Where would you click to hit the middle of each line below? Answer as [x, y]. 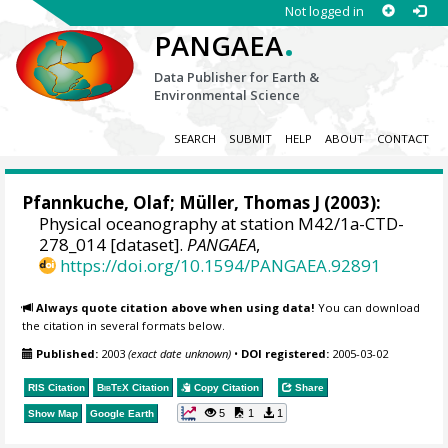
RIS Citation [57, 387]
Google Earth [122, 413]
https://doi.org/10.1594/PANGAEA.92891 [221, 266]
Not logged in [324, 11]
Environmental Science [227, 95]
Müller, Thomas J [250, 203]
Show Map [53, 413]
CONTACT [402, 139]
